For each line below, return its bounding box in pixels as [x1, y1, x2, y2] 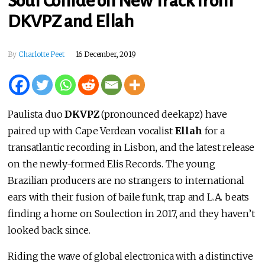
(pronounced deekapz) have [101, 108, 227, 120]
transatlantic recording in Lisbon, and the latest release [8, 141, 255, 153]
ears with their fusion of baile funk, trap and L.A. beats [8, 190, 250, 203]
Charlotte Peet [18, 49, 64, 59]
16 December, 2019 [75, 49, 136, 59]
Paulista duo [8, 108, 65, 120]
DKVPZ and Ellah [8, 12, 134, 31]
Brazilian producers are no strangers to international [8, 174, 244, 186]
